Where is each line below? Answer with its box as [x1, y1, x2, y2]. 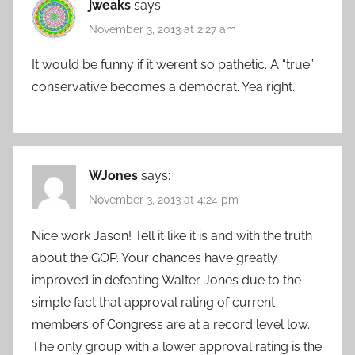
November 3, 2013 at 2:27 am [89, 23, 236, 36]
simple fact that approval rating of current [32, 294, 275, 310]
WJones [89, 168, 138, 184]
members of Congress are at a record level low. [32, 316, 310, 332]
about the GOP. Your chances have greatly [32, 250, 277, 265]
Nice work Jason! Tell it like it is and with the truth [32, 227, 312, 243]
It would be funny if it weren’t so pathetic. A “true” [32, 57, 314, 73]
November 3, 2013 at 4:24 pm [89, 193, 239, 207]
